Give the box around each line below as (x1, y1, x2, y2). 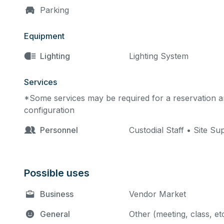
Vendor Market (129, 189, 186, 199)
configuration (24, 105, 74, 115)
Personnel (40, 125, 78, 135)
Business (40, 189, 73, 199)
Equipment (24, 31, 64, 41)
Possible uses (24, 167, 89, 179)
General (40, 209, 70, 219)
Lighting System (129, 51, 188, 61)
